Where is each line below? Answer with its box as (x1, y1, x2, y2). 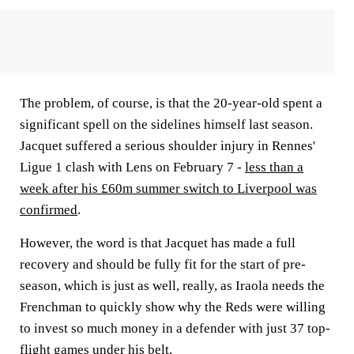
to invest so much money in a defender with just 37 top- (20, 321, 330, 337)
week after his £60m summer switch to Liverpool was (20, 181, 317, 197)
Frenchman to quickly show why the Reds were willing (20, 299, 326, 315)
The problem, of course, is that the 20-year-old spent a (20, 96, 322, 111)
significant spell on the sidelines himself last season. (20, 117, 313, 133)
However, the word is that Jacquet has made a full (20, 235, 296, 251)
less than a (245, 160, 303, 175)
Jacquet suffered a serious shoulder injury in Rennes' (20, 138, 315, 154)
